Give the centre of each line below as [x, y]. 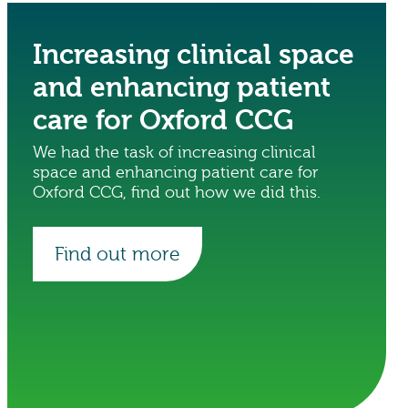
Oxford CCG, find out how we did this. [177, 193]
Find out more [117, 254]
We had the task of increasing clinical [174, 153]
